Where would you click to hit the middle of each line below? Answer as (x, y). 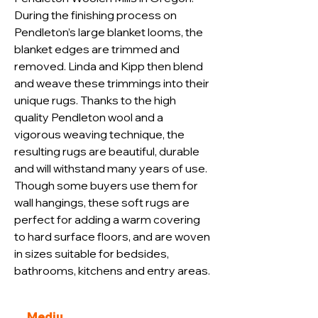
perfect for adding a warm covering (108, 219)
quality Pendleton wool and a (90, 117)
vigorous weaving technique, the (100, 134)
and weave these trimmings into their (113, 83)
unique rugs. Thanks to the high (96, 100)
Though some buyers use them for (107, 185)
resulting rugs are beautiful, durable (108, 151)
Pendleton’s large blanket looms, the (110, 32)
